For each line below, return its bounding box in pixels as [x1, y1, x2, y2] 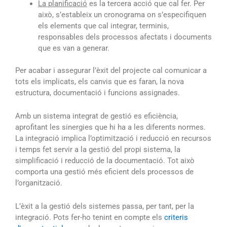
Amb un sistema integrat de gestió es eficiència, [15, 111, 178, 121]
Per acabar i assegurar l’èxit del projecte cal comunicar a [15, 66, 207, 75]
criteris [164, 213, 188, 222]
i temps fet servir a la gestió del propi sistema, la [15, 145, 180, 155]
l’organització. [15, 178, 62, 188]
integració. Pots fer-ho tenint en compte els [15, 213, 164, 222]
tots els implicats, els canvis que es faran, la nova [15, 77, 184, 87]
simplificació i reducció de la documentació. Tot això [15, 156, 195, 166]
